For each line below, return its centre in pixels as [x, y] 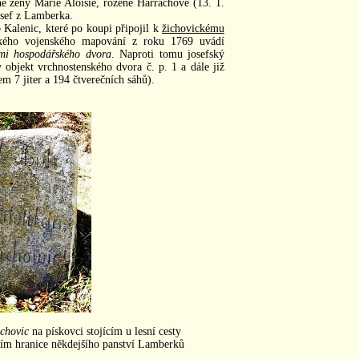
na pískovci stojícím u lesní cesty [105, 331]
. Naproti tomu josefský [168, 54]
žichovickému [193, 28]
